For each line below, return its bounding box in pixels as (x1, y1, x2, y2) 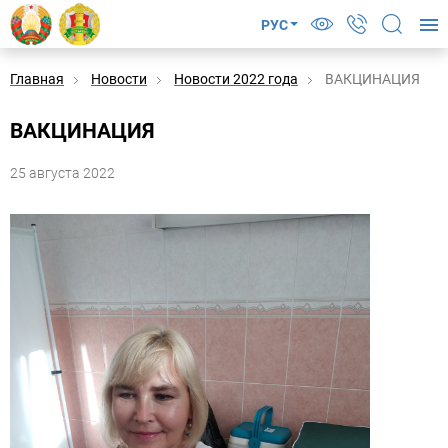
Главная (10, 71, 64, 87)
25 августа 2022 (10, 165, 115, 181)
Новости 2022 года (174, 71, 298, 87)
